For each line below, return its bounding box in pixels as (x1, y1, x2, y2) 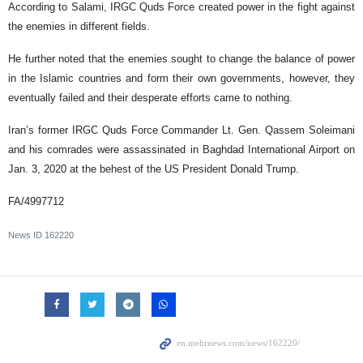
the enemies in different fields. (8, 20, 150, 33)
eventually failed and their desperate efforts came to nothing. (8, 92, 293, 105)
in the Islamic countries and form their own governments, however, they (8, 72, 355, 85)
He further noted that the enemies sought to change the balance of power (8, 53, 355, 66)
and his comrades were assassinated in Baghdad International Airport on (8, 143, 355, 156)
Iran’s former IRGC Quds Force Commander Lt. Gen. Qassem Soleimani (8, 124, 355, 137)
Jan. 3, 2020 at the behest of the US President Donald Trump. (8, 163, 299, 176)
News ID (8, 230, 45, 241)
